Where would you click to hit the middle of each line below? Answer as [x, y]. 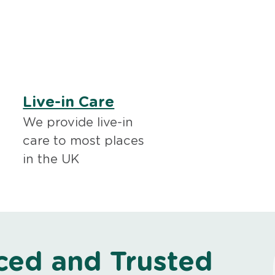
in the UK [51, 159]
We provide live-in [78, 122]
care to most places [84, 141]
